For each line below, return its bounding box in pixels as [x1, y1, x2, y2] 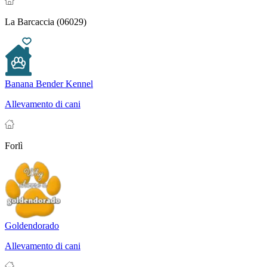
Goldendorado [5, 221, 59, 231]
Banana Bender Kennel [5, 79, 93, 89]
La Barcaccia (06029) [5, 17, 86, 27]
